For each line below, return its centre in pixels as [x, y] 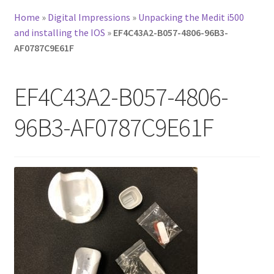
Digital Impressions [89, 17]
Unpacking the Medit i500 [191, 17]
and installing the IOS [59, 33]
